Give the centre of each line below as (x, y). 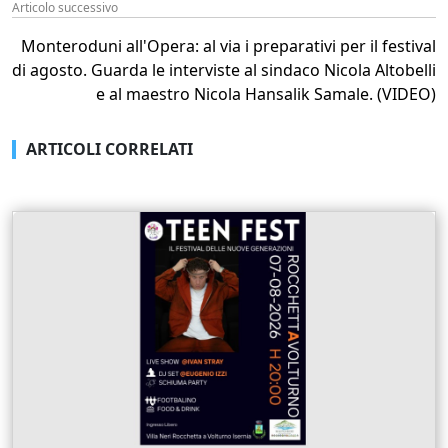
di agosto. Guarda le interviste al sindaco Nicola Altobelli (224, 70)
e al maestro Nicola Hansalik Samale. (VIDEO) (266, 94)
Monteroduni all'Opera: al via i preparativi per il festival (228, 46)
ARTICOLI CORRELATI (109, 149)
